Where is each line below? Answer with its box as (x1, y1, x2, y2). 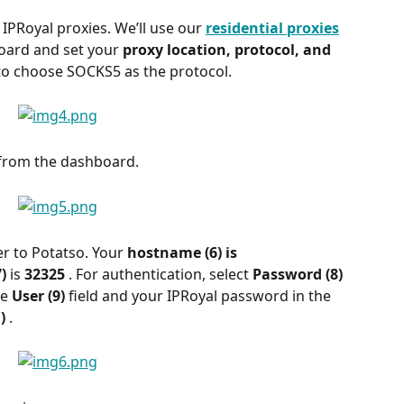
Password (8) (252, 264, 346, 284)
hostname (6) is (127, 243, 241, 262)
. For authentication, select (69, 264, 252, 284)
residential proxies (206, 18, 339, 39)
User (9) (12, 286, 69, 306)
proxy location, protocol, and (123, 40, 335, 60)
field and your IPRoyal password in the (69, 286, 335, 306)
